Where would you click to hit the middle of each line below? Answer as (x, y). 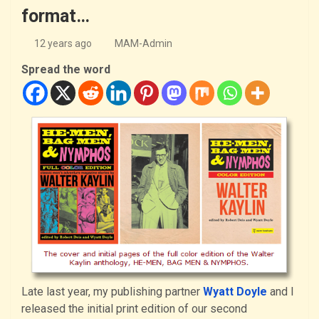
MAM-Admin (143, 43)
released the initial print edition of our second (134, 309)
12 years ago (63, 43)
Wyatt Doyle (235, 292)
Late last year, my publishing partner (112, 292)
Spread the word (66, 69)
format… (56, 16)
